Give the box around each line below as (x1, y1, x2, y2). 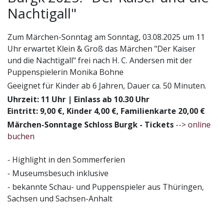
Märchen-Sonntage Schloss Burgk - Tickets (7, 119, 176, 130)
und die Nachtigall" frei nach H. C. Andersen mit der (7, 54, 192, 66)
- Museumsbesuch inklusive (7, 167, 109, 179)
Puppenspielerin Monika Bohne (7, 66, 124, 77)
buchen (7, 130, 35, 142)
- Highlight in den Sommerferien (7, 154, 125, 165)
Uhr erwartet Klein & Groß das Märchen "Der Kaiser (7, 43, 196, 54)
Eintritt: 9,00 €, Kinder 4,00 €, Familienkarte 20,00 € (7, 105, 205, 116)
